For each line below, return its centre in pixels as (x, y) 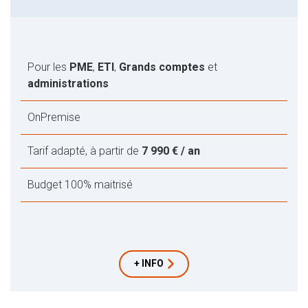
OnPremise (54, 117)
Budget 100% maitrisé (80, 184)
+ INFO (149, 263)
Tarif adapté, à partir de (85, 151)
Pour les (48, 67)
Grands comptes (162, 67)
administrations (68, 83)
